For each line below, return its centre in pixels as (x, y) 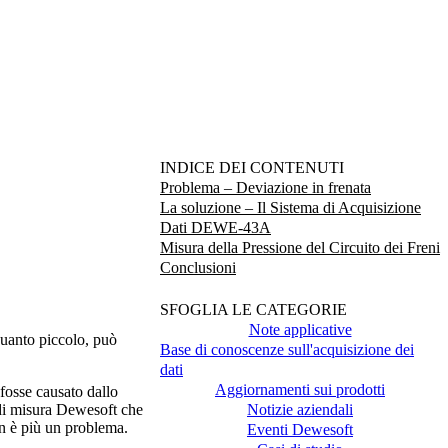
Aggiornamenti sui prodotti (300, 389)
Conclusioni (198, 268)
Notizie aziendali (300, 409)
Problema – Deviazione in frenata (265, 188)
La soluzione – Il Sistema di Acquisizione (290, 208)
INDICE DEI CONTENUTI (252, 168)
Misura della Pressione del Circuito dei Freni (300, 248)
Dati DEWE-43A (215, 228)
